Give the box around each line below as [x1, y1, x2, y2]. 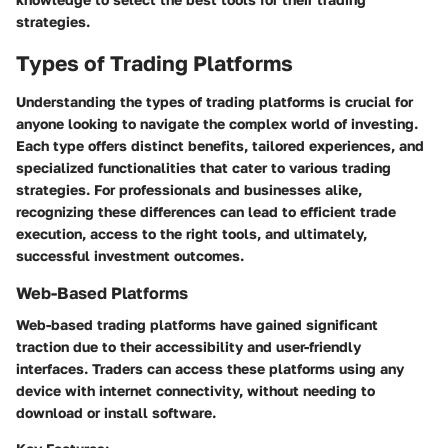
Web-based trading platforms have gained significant [16, 315, 378, 333]
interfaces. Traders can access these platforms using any [16, 359, 404, 377]
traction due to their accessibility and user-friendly [16, 337, 361, 355]
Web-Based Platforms [16, 282, 188, 303]
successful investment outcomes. [16, 246, 244, 264]
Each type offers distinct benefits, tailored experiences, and [16, 136, 424, 154]
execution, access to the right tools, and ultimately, [16, 224, 367, 242]
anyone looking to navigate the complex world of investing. [16, 114, 418, 132]
